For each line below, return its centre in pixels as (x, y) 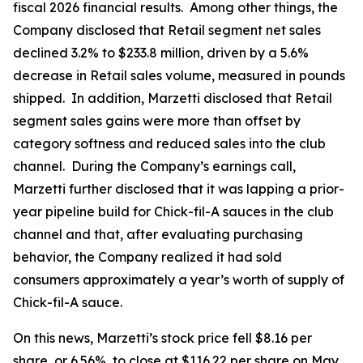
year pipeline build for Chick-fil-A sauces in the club (173, 211)
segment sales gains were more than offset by (157, 121)
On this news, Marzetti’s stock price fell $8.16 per (162, 338)
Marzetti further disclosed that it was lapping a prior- (179, 189)
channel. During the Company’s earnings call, (154, 166)
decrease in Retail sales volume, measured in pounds (179, 75)
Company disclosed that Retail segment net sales (167, 30)
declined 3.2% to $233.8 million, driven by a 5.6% (161, 53)
